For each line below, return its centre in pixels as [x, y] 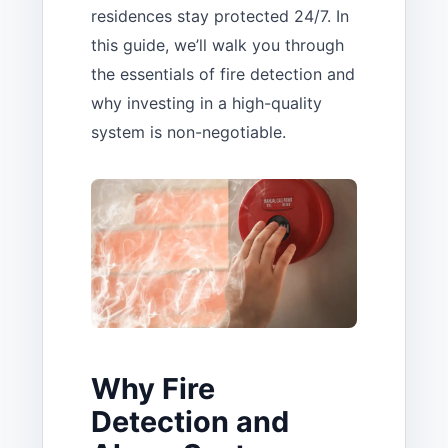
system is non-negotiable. [188, 131]
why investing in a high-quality [206, 102]
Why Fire [153, 389]
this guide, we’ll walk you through [217, 44]
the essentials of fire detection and [223, 73]
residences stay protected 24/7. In [220, 15]
